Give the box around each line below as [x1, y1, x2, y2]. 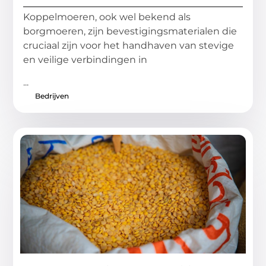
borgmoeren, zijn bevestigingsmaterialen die [23, 25, 237, 37]
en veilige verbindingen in [23, 53, 148, 65]
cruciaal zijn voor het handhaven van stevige [23, 39, 235, 51]
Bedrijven [35, 91, 69, 101]
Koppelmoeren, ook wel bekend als [23, 11, 191, 23]
